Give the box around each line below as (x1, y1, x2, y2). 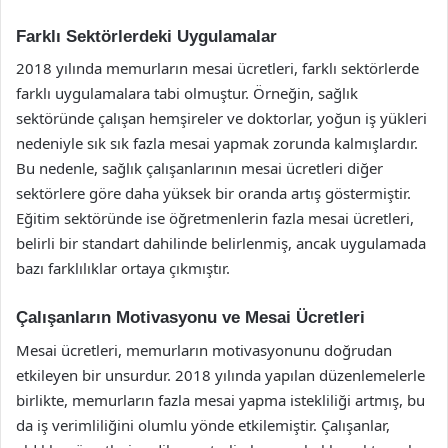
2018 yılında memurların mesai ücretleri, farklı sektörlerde (16, 58, 419, 78)
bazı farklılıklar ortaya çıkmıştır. (16, 258, 230, 278)
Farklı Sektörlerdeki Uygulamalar (16, 26, 277, 46)
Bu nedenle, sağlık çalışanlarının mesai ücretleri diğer (16, 158, 383, 178)
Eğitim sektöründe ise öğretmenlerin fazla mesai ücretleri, (16, 208, 414, 228)
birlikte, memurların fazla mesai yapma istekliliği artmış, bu (16, 389, 425, 410)
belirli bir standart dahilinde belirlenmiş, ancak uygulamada (16, 233, 426, 253)
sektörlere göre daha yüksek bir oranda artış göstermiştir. (16, 183, 411, 203)
